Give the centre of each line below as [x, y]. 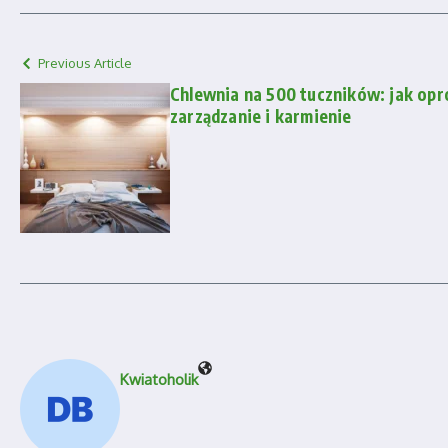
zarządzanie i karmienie [261, 116]
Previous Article [85, 63]
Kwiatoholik [159, 380]
